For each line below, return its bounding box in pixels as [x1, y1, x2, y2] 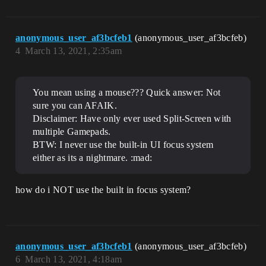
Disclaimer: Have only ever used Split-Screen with [33, 113, 232, 123]
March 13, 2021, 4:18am [25, 254, 122, 264]
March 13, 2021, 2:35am [25, 46, 122, 56]
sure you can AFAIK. [33, 100, 118, 110]
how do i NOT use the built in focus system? [15, 185, 191, 195]
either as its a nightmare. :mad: [33, 153, 153, 163]
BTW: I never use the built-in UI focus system [33, 140, 214, 150]
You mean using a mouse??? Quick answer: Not [33, 87, 221, 97]
